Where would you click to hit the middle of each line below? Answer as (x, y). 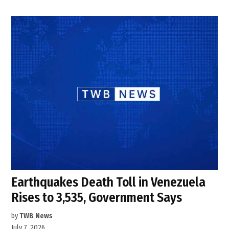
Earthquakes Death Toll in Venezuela (109, 182)
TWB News (36, 216)
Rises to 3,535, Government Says (97, 198)
